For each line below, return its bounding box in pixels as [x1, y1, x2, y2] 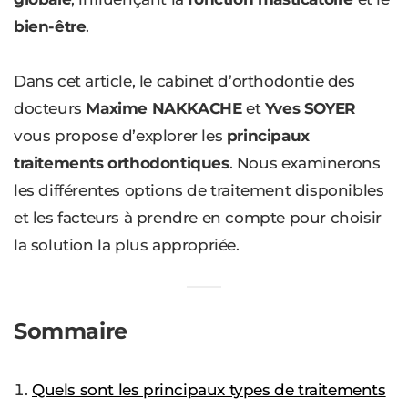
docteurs [14, 98, 87, 117]
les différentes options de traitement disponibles [14, 180, 384, 199]
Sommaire [14, 317, 127, 344]
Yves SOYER [264, 98, 356, 117]
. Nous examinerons [229, 153, 381, 172]
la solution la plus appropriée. [14, 235, 240, 254]
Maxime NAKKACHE [86, 98, 242, 117]
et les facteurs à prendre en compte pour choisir [14, 208, 382, 227]
